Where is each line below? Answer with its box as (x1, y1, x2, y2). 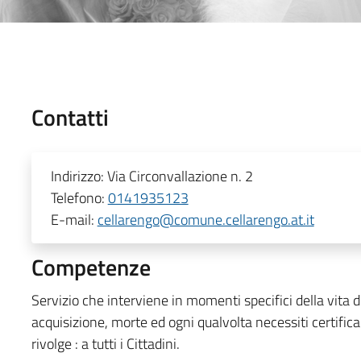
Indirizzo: (50, 164, 107, 187)
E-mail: (50, 208, 98, 230)
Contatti (31, 99, 109, 135)
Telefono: (50, 186, 108, 209)
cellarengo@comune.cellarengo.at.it (97, 208, 314, 230)
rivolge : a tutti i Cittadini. (31, 332, 180, 355)
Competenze (31, 249, 151, 284)
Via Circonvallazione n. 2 (106, 164, 253, 187)
